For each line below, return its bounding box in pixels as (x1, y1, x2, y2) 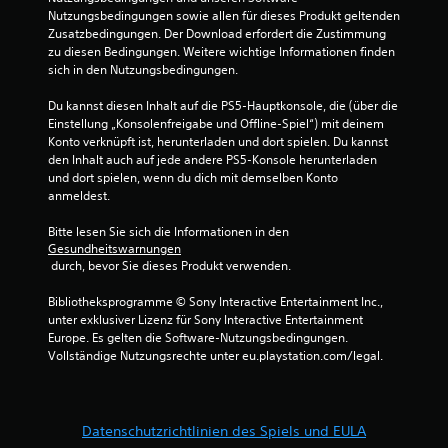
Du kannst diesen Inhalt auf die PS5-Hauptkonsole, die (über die (48, 96, 398, 114)
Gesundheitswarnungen (48, 239, 181, 257)
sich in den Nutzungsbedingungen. (48, 60, 238, 78)
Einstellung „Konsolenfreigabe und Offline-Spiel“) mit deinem (48, 114, 384, 132)
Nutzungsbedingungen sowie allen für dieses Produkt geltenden (48, 6, 400, 24)
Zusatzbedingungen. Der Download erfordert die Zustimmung (48, 24, 386, 42)
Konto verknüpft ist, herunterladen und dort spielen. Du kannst (48, 132, 388, 150)
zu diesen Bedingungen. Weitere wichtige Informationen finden (48, 42, 395, 60)
